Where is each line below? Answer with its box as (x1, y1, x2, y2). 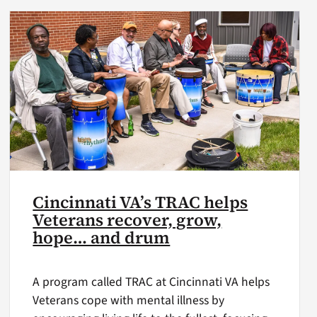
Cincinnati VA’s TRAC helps (33, 190, 248, 214)
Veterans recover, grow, (33, 208, 222, 231)
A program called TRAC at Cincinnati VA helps (33, 273, 270, 292)
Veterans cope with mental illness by (33, 292, 225, 310)
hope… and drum (33, 226, 171, 249)
